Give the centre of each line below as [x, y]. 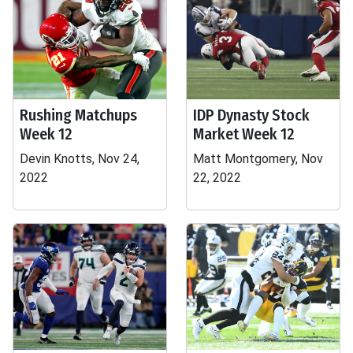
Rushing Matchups [78, 115]
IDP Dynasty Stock [251, 115]
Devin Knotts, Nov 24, [80, 159]
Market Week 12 [244, 134]
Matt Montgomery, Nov [258, 159]
